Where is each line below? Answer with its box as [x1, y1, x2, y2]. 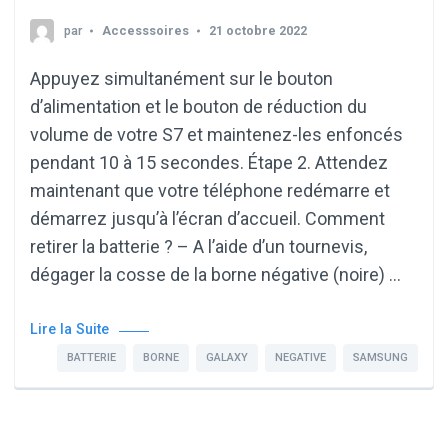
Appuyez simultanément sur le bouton [30, 67, 333, 89]
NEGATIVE [275, 350, 326, 364]
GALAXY [206, 350, 248, 364]
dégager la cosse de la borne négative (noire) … [30, 263, 401, 285]
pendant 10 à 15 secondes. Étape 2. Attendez [30, 151, 388, 173]
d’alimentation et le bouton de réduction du [30, 95, 367, 117]
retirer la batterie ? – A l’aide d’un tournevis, [30, 235, 367, 257]
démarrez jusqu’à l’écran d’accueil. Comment [30, 207, 385, 229]
